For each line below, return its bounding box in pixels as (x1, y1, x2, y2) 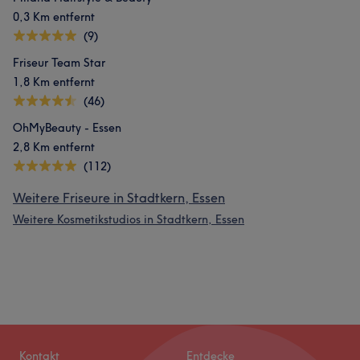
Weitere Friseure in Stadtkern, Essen (13, 190, 225, 206)
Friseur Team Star (13, 55, 105, 70)
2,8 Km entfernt (13, 140, 95, 154)
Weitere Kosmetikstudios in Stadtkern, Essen (13, 212, 244, 227)
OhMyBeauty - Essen (13, 121, 121, 135)
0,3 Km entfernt (13, 10, 95, 24)
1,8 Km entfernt (13, 75, 95, 89)
